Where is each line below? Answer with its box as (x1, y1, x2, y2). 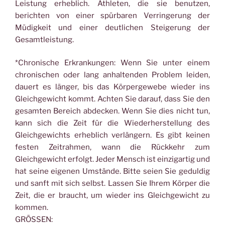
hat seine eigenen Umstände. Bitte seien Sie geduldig (15, 167, 210, 176)
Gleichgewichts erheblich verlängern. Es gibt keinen (15, 131, 210, 140)
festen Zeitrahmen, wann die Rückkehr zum (15, 143, 210, 152)
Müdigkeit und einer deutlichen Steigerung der (15, 23, 210, 32)
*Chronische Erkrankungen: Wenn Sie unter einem (15, 58, 210, 67)
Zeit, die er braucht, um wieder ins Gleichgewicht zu (15, 191, 210, 200)
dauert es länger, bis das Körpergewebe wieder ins (15, 82, 210, 91)
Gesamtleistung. (15, 35, 74, 44)
